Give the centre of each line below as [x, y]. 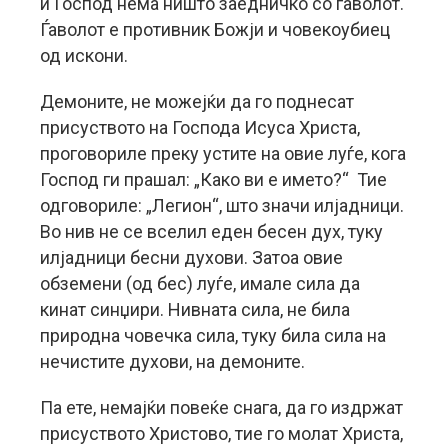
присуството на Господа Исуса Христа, [200, 127]
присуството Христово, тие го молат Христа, [221, 433]
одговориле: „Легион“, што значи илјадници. [222, 205]
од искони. [84, 55]
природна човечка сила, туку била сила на [213, 335]
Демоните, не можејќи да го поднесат [197, 101]
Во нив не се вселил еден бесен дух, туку [211, 231]
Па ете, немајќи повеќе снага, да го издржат [221, 407]
